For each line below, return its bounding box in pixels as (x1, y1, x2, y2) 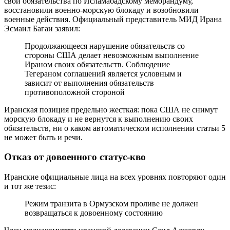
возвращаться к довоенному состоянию (25, 208, 163, 218)
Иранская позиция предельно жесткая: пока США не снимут (4, 105, 218, 114)
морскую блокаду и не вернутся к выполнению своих (4, 114, 193, 123)
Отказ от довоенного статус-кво (4, 151, 146, 163)
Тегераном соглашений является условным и (25, 69, 182, 78)
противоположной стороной (25, 87, 125, 97)
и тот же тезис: (4, 182, 56, 191)
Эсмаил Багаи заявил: (4, 24, 80, 33)
